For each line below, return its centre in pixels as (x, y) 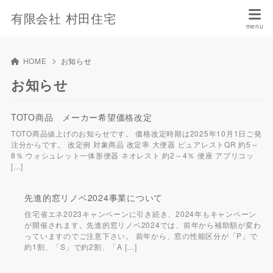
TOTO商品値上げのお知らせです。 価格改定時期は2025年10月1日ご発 (136, 133)
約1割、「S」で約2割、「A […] (81, 246)
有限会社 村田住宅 (63, 18)
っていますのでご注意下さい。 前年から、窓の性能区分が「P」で (141, 235)
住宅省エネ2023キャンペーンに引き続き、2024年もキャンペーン (141, 213)
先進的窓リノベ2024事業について (94, 197)
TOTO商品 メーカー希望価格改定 (81, 117)
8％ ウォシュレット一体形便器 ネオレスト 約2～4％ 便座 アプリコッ (132, 155)
